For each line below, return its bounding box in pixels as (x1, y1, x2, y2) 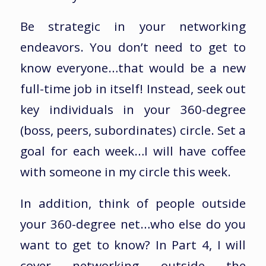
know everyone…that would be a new (20, 59, 246, 77)
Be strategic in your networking (20, 18, 246, 35)
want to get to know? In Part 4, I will (20, 236, 246, 253)
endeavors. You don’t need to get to (20, 39, 246, 56)
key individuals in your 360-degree (20, 101, 246, 118)
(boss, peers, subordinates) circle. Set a (20, 122, 246, 139)
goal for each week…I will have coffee (20, 142, 246, 160)
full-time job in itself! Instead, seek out (20, 80, 246, 97)
